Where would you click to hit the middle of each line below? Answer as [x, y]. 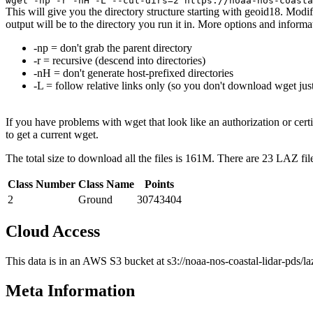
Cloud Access [53, 231]
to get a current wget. [52, 134]
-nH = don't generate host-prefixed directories [133, 73]
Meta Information [70, 290]
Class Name [106, 184]
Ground [95, 199]
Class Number [42, 184]
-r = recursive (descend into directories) [119, 60]
